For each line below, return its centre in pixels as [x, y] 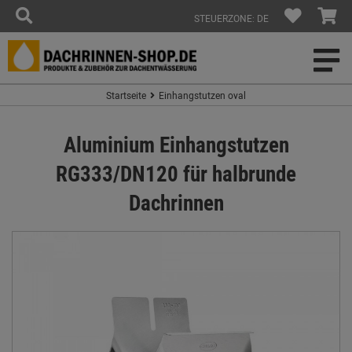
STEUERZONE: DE [231, 18]
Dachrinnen [176, 202]
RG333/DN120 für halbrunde [176, 173]
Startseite [126, 95]
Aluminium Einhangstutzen [176, 144]
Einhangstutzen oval [202, 95]
